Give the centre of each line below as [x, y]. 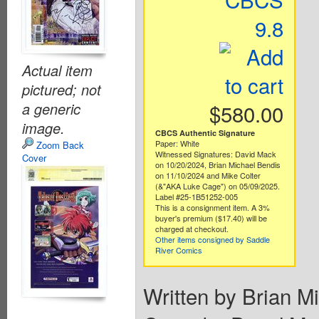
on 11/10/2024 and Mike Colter [208, 175]
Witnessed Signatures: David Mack [215, 153]
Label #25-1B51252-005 [196, 196]
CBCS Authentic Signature [205, 132]
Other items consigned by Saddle [212, 239]
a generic [51, 108]
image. [43, 127]
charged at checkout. [192, 228]
